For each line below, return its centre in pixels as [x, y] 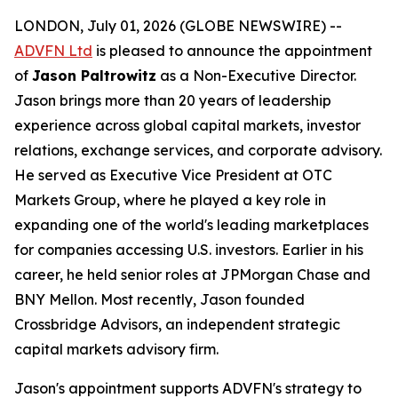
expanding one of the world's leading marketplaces [191, 225]
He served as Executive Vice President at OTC [173, 175]
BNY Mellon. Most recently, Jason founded [159, 299]
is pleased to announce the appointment [232, 51]
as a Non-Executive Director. [256, 76]
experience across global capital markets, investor [187, 125]
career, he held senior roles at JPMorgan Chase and [192, 275]
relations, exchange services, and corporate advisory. [198, 150]
